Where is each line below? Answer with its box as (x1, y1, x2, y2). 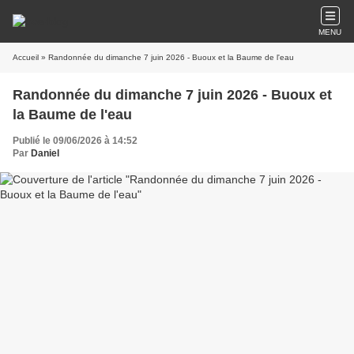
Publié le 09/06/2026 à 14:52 (13, 135, 137, 146)
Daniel (31, 148, 59, 159)
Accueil (13, 53, 39, 62)
